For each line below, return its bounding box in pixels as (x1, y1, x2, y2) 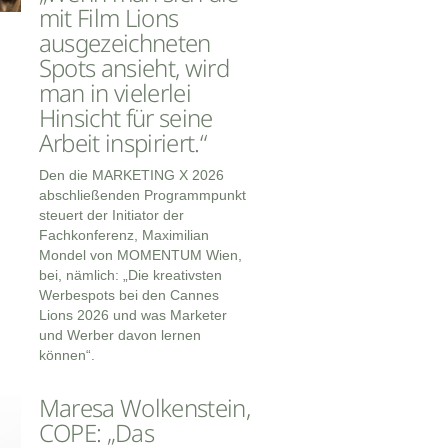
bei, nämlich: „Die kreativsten (38, 267, 222, 284)
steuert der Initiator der (38, 207, 184, 224)
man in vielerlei (38, 76, 191, 110)
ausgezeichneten (38, 26, 211, 60)
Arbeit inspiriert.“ (38, 126, 206, 160)
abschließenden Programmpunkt (38, 187, 246, 204)
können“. (38, 347, 95, 364)
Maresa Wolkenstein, (38, 391, 250, 425)
